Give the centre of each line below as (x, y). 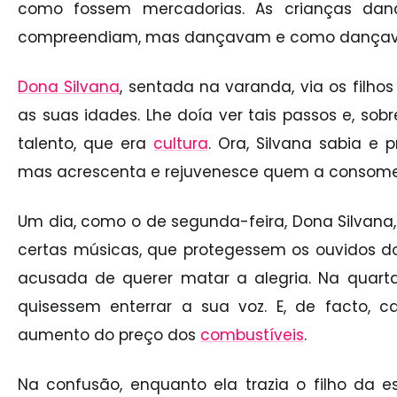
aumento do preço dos (109, 335)
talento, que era (86, 143)
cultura (181, 143)
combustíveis (252, 335)
